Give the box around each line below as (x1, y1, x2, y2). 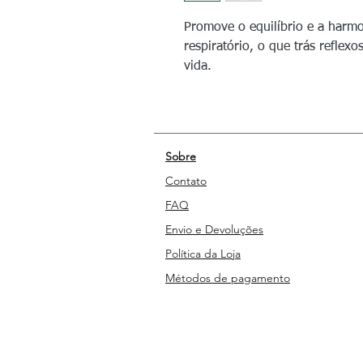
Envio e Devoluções (165, 222, 263, 237)
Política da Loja (165, 246, 241, 261)
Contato (165, 173, 207, 188)
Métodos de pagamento (165, 271, 290, 285)
